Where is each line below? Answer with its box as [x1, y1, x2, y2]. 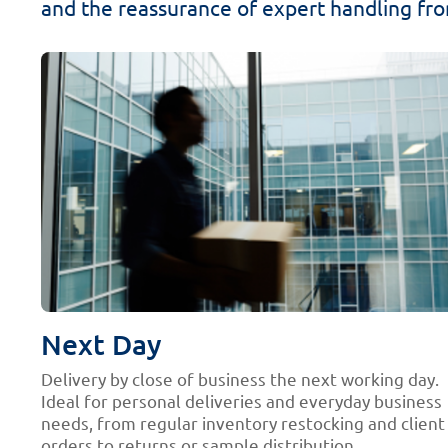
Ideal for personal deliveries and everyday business [41, 389, 443, 411]
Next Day [41, 326, 163, 361]
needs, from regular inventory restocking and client [41, 411, 446, 433]
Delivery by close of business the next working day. [41, 367, 440, 389]
